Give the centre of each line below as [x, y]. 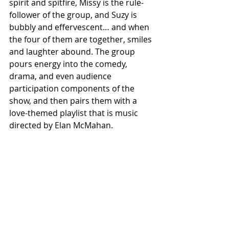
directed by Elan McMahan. [61, 125]
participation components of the [73, 88]
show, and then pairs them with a [74, 100]
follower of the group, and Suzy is [74, 15]
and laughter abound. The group [73, 51]
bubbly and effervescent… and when [80, 27]
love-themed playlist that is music [75, 113]
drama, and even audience [61, 76]
